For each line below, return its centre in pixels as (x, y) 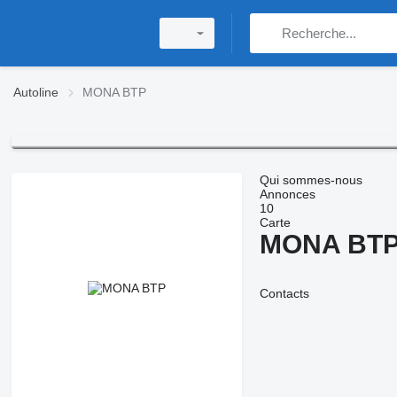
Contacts (284, 294)
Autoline (36, 92)
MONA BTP (114, 92)
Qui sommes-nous (311, 180)
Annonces (287, 195)
